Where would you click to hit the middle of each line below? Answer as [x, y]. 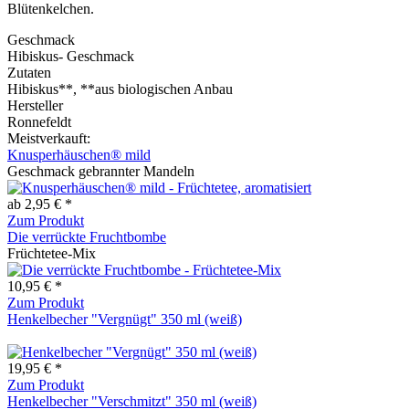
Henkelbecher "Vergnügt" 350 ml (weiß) [125, 319]
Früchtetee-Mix [52, 253]
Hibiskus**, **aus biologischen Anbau [120, 89]
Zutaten [29, 72]
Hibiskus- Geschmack [71, 56]
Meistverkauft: [49, 138]
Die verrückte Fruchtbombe [87, 236]
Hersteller [35, 105]
